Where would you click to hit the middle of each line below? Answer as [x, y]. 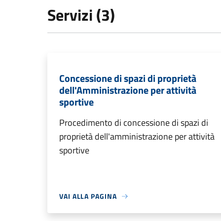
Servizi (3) [81, 15]
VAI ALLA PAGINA [88, 196]
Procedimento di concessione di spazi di [134, 123]
